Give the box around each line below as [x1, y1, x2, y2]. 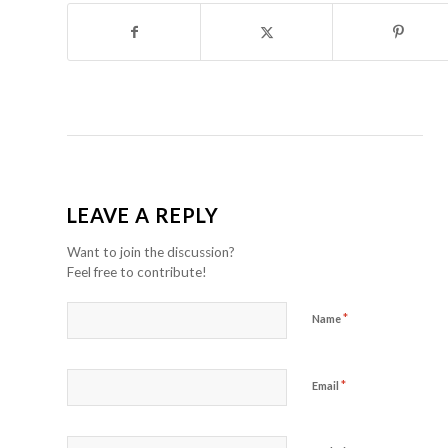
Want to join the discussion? [67, 244, 235, 261]
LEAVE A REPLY [67, 203, 219, 228]
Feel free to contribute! [67, 264, 207, 281]
